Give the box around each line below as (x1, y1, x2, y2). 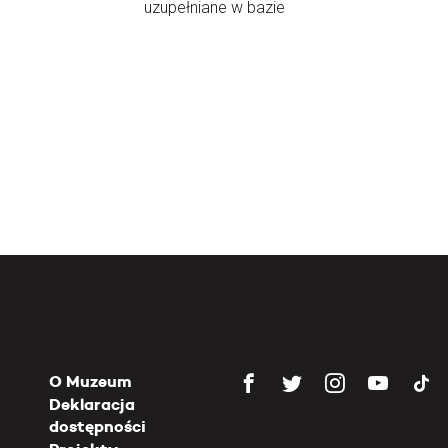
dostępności (49, 416, 146, 437)
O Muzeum (49, 371, 132, 392)
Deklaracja (49, 394, 135, 415)
